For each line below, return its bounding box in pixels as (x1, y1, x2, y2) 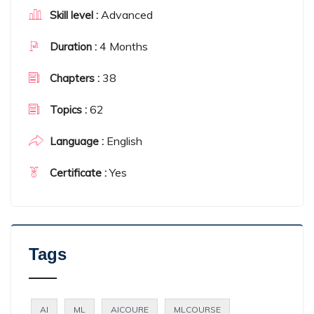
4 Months (97, 39, 148, 53)
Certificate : (50, 165, 107, 179)
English (104, 133, 142, 148)
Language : (50, 134, 104, 148)
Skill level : (50, 8, 101, 22)
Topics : (50, 102, 87, 116)
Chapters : (50, 71, 100, 85)
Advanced (101, 7, 153, 22)
